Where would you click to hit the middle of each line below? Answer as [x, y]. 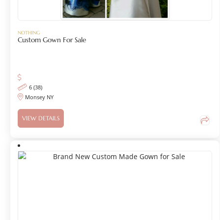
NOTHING [29, 33]
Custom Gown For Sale [52, 40]
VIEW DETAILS [41, 118]
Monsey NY [40, 97]
